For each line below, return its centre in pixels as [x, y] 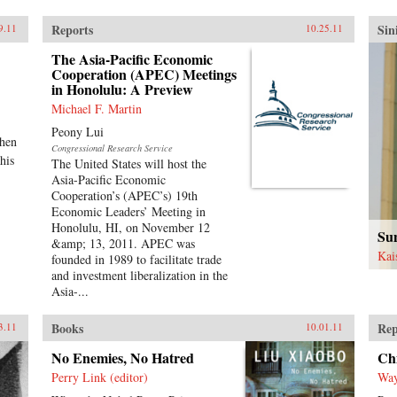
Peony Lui [77, 132]
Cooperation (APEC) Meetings [144, 74]
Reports [72, 30]
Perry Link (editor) [99, 377]
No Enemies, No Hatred [122, 358]
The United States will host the [128, 163]
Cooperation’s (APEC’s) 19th [124, 195]
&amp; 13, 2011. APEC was [123, 243]
